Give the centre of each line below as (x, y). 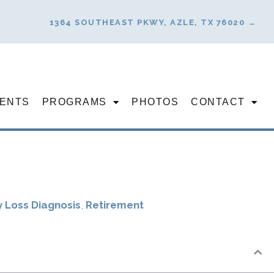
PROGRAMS (74, 102)
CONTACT (218, 102)
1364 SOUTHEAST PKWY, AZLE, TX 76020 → (153, 22)
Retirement (114, 205)
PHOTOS (155, 102)
